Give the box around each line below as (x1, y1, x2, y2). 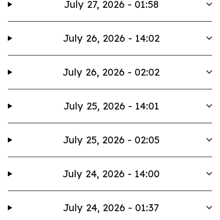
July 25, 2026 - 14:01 (63, 100, 159, 112)
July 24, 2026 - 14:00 (62, 167, 160, 180)
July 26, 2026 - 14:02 (62, 32, 160, 44)
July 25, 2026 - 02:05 (62, 134, 160, 146)
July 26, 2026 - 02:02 (62, 66, 160, 78)
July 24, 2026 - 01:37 (63, 201, 160, 214)
